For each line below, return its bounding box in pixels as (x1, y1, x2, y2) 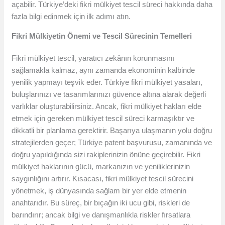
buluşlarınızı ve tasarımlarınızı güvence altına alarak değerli (12, 90, 206, 99)
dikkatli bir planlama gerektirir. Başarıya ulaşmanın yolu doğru (12, 126, 212, 135)
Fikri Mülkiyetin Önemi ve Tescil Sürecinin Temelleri (12, 32, 192, 41)
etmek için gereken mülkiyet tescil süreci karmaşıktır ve (12, 114, 195, 123)
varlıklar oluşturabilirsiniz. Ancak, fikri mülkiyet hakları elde (12, 102, 202, 111)
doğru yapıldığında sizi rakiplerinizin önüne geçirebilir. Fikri (12, 150, 201, 159)
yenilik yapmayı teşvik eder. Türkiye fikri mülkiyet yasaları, (12, 78, 203, 87)
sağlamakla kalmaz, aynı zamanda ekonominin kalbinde (12, 66, 195, 75)
